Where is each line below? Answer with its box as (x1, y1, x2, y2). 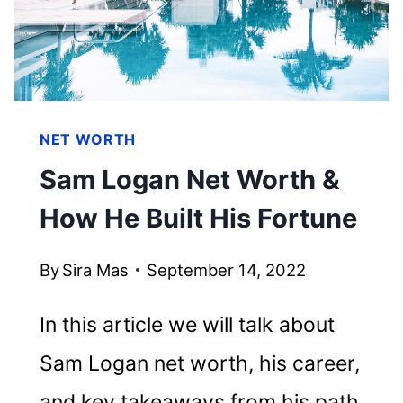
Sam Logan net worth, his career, (39, 350, 360, 376)
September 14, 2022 (147, 259, 307, 280)
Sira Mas (62, 259, 130, 280)
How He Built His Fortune (39, 202, 357, 235)
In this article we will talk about (39, 311, 335, 337)
